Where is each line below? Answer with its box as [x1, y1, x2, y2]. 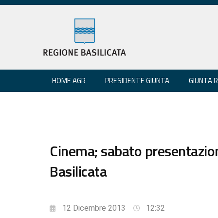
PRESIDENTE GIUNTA [105, 74, 169, 86]
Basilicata [50, 160, 107, 182]
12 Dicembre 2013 [62, 203, 126, 213]
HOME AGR [52, 74, 86, 86]
